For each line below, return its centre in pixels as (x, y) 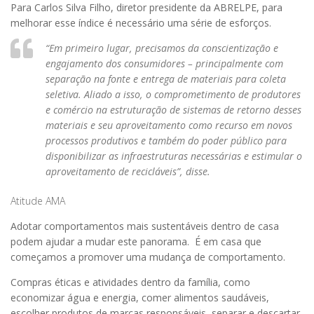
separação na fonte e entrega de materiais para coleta (166, 78)
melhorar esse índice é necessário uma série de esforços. (141, 22)
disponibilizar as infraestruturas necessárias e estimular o (174, 156)
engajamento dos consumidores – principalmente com (164, 63)
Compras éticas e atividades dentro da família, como (130, 282)
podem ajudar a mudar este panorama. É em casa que (136, 241)
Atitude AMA (38, 200)
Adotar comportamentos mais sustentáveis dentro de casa (145, 226)
